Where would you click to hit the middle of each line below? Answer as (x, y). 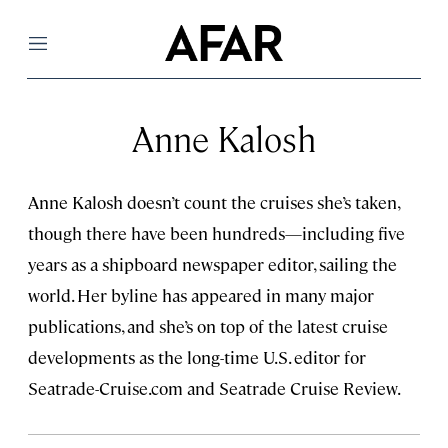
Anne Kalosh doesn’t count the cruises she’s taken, (213, 202)
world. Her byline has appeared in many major (201, 295)
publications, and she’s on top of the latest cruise (208, 326)
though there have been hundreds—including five (216, 233)
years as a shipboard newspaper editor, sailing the (212, 264)
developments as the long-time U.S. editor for (197, 357)
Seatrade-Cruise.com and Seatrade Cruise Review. (214, 388)
